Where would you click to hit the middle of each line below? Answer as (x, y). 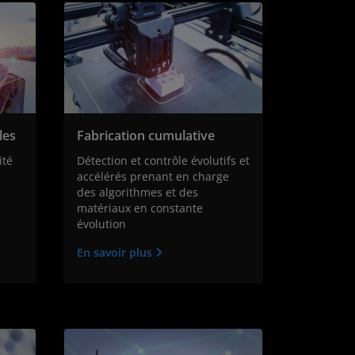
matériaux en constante (139, 208)
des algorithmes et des (137, 193)
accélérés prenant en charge (153, 177)
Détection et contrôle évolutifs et (163, 161)
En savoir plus (116, 253)
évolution (101, 224)
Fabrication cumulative (145, 136)
